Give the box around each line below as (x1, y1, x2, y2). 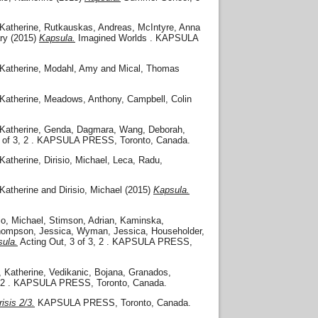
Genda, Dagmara (44, 124, 114, 135)
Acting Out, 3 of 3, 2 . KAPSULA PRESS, (18, 236, 192, 248)
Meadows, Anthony (44, 93, 121, 104)
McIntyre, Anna (138, 22, 200, 33)
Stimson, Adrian (49, 215, 114, 226)
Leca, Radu (113, 154, 160, 165)
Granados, (128, 266, 171, 278)
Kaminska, (120, 215, 164, 226)
